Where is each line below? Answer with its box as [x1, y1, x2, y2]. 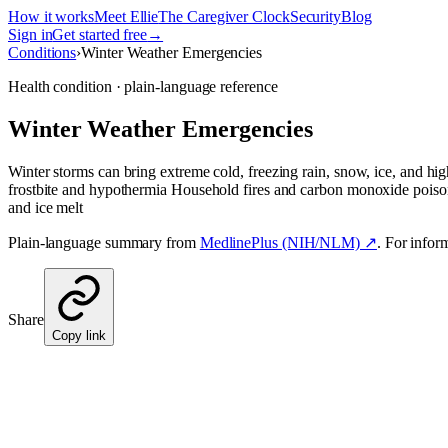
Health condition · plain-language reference [8, 78, 278, 95]
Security [289, 8, 342, 25]
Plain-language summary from [8, 233, 196, 251]
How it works [8, 8, 95, 25]
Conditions [8, 44, 77, 61]
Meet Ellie [94, 8, 159, 25]
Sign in [8, 26, 53, 43]
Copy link [51, 327, 106, 343]
